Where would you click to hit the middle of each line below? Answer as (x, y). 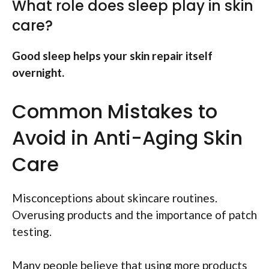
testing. (32, 231)
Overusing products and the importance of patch (134, 214)
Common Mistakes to (115, 111)
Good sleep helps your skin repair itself (112, 56)
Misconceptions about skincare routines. (115, 198)
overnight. (38, 73)
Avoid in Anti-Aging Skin (127, 138)
